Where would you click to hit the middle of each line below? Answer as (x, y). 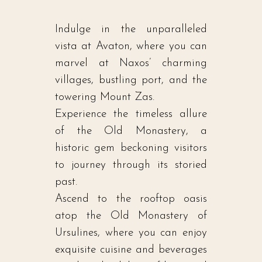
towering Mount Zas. (105, 97)
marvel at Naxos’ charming (131, 63)
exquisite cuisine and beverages (131, 250)
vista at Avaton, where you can (131, 46)
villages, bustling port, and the (131, 80)
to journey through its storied (131, 165)
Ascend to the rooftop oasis (131, 199)
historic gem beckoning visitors (131, 148)
